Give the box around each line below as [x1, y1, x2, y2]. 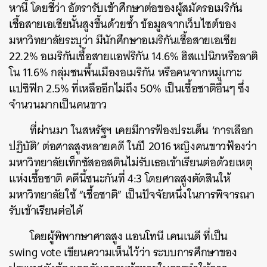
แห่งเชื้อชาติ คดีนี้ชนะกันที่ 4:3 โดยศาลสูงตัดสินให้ [9, 169, 231, 188]
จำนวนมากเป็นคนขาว [9, 95, 107, 114]
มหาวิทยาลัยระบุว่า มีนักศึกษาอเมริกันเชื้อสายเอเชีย [9, 30, 237, 50]
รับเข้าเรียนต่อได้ [9, 201, 83, 221]
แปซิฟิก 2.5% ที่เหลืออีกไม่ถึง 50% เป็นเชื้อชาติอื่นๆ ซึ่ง [9, 79, 250, 98]
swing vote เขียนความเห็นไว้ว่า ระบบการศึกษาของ [9, 243, 237, 262]
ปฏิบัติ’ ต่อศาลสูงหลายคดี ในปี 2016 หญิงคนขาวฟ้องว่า [9, 136, 257, 156]
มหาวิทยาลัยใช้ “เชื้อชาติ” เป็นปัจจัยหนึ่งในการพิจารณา [9, 185, 254, 204]
